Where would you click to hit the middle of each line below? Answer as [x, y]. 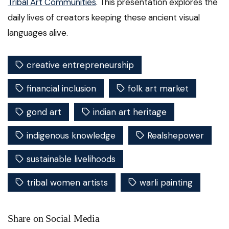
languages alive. [38, 33]
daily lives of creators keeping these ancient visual [104, 18]
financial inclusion [61, 89]
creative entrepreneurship [80, 65]
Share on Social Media [54, 219]
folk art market [158, 89]
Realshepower [176, 136]
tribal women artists [67, 183]
